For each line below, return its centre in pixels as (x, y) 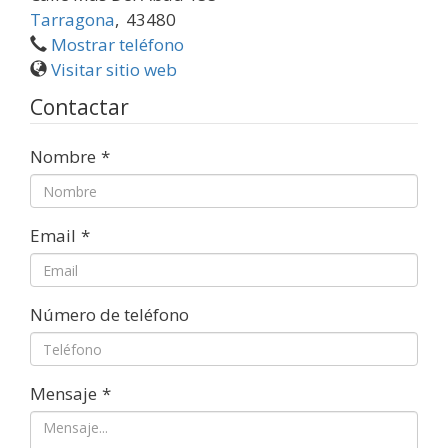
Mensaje (63, 394)
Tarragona (72, 20)
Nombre (63, 157)
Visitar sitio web (114, 70)
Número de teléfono (109, 315)
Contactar (79, 107)
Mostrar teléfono (117, 45)
